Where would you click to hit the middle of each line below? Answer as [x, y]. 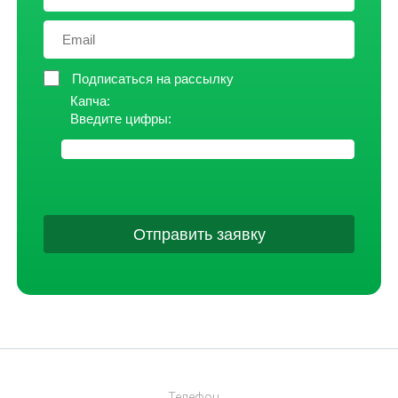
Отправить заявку [199, 234]
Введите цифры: [121, 119]
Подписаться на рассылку [153, 79]
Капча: [90, 101]
